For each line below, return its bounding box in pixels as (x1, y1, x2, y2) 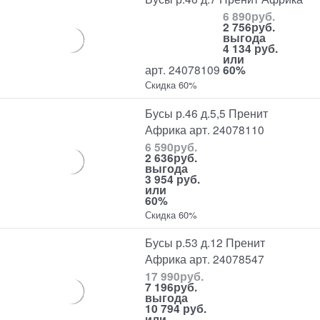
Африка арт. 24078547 (145, 251, 265, 267)
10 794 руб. (145, 300, 207, 317)
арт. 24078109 (145, 61, 221, 78)
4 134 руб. (223, 40, 279, 57)
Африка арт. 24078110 (145, 121, 265, 137)
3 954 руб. (145, 170, 201, 187)
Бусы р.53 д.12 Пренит (145, 234, 266, 251)
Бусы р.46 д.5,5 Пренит (145, 104, 269, 121)
